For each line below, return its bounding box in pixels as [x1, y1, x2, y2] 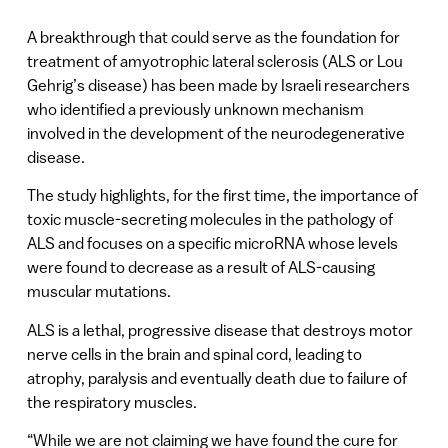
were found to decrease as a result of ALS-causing [26, 258, 375, 277]
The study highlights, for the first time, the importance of [26, 186, 418, 205]
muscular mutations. [26, 282, 171, 301]
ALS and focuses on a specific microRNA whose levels [26, 234, 398, 253]
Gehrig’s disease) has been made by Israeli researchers [26, 75, 410, 94]
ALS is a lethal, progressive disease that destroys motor [26, 320, 413, 339]
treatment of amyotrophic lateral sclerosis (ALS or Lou [26, 51, 403, 70]
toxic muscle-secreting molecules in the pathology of [26, 210, 393, 229]
